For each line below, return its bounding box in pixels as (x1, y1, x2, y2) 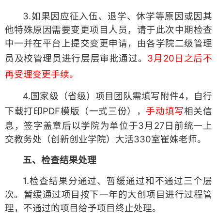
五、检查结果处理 (23, 154, 97, 166)
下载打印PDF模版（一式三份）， (5, 105, 146, 117)
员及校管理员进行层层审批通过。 (5, 52, 148, 64)
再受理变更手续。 (5, 68, 78, 80)
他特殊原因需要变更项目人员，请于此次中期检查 (5, 24, 212, 35)
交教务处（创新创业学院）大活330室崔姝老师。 (5, 133, 206, 145)
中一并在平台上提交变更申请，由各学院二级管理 (5, 37, 212, 49)
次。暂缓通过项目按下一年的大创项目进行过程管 (5, 188, 212, 200)
